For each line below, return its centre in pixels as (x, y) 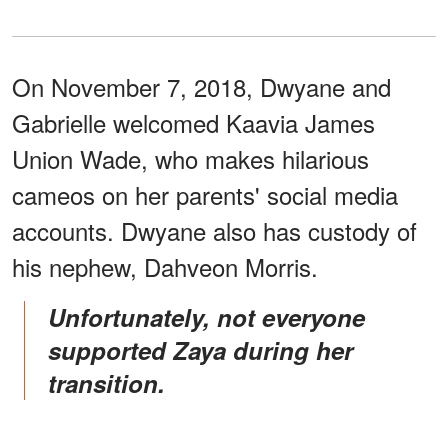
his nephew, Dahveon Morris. (165, 266)
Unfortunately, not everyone (56, 316)
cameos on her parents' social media (205, 194)
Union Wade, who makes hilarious (190, 158)
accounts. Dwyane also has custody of (214, 230)
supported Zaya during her (200, 349)
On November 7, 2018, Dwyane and (201, 86)
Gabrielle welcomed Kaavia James (193, 122)
